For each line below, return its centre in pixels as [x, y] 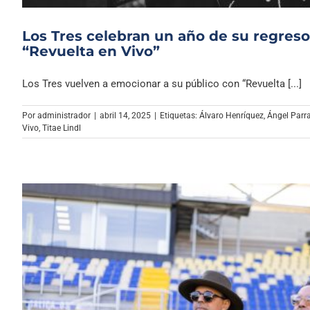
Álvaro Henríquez [231, 115]
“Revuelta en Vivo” [91, 51]
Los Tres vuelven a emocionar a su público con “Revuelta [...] [162, 83]
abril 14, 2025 [125, 115]
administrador [64, 115]
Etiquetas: [180, 115]
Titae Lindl [62, 128]
